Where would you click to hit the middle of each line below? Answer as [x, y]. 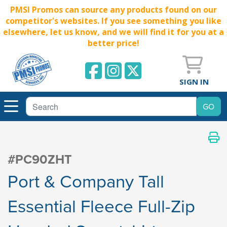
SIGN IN [194, 81]
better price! [113, 43]
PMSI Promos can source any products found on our [113, 10]
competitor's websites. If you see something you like [113, 21]
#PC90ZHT [40, 159]
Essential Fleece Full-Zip [101, 206]
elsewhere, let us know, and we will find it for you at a [113, 32]
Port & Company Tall [86, 181]
